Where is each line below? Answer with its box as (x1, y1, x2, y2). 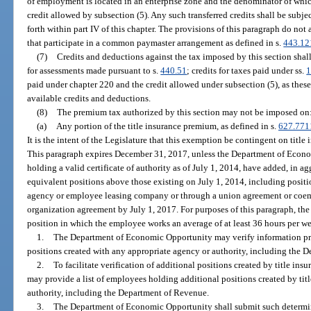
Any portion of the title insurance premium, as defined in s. (56, 121, 278, 132)
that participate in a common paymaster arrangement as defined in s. (27, 37, 284, 49)
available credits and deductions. (27, 93, 151, 104)
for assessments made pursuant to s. (27, 65, 161, 76)
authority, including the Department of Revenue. (27, 287, 210, 299)
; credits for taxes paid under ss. (187, 65, 307, 76)
